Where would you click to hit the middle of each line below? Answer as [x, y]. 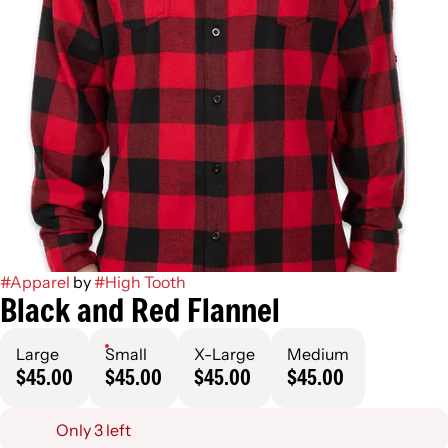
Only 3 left [93, 430]
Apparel [40, 282]
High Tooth [145, 282]
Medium [318, 354]
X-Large [224, 354]
